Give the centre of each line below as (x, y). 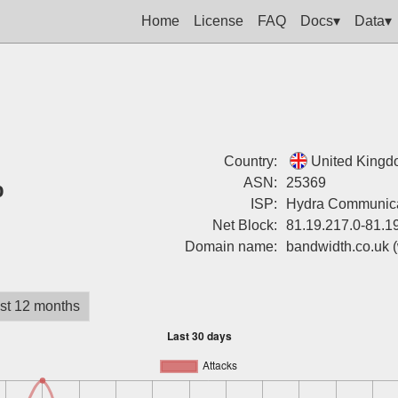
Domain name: (231, 247)
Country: (250, 161)
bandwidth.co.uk (337, 247)
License (219, 20)
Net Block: (244, 225)
